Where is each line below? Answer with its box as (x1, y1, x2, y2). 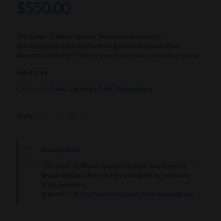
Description (41, 146, 79, 154)
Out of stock (16, 69, 48, 76)
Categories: (16, 85, 51, 93)
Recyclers (70, 85, 97, 93)
